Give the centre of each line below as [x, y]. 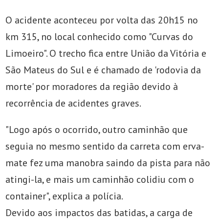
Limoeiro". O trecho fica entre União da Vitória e [106, 53]
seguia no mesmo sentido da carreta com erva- [105, 146]
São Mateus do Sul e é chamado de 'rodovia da [103, 70]
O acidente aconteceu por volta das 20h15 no [102, 20]
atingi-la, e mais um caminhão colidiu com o [100, 179]
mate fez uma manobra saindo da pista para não [108, 163]
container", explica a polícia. [65, 196]
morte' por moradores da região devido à [92, 86]
